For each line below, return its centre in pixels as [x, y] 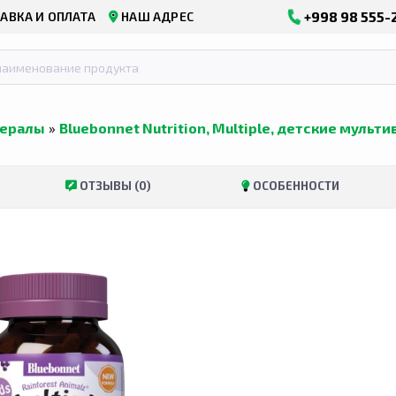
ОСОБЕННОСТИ [294, 186]
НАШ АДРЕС [156, 16]
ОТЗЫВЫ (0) [114, 186]
